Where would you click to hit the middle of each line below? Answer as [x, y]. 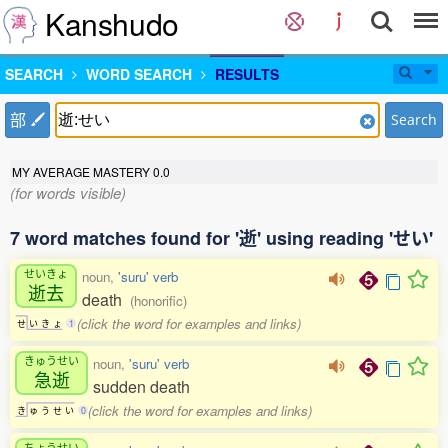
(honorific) [158, 300]
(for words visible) [68, 192]
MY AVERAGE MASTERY [82, 171]
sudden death [141, 386]
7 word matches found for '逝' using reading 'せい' [221, 238]
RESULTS [247, 74]
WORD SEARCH [139, 74]
